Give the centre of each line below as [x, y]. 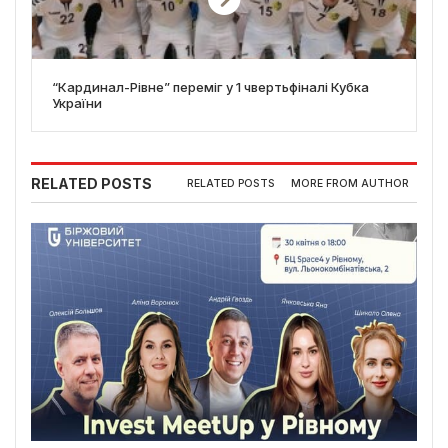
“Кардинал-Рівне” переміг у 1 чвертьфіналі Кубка [210, 86]
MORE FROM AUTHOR [350, 184]
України [77, 102]
